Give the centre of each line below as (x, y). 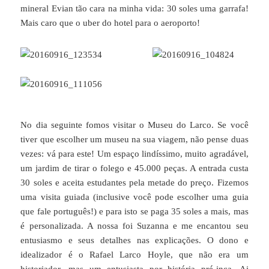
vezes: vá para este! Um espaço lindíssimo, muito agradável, (134, 153)
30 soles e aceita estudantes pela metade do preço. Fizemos (134, 182)
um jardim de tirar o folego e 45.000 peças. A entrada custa (134, 168)
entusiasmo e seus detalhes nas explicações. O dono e (134, 240)
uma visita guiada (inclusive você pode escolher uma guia (134, 197)
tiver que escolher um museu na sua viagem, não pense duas (134, 139)
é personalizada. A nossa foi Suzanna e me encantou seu (134, 225)
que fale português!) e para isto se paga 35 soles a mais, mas (134, 211)
